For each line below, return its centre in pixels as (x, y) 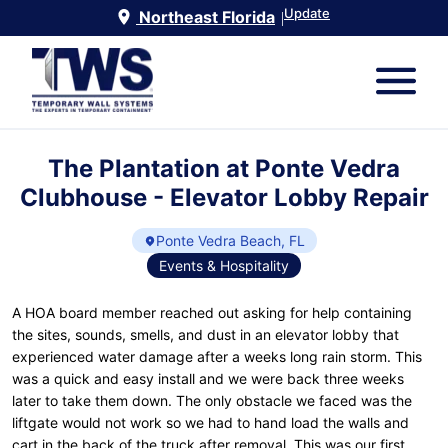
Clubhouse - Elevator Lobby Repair (224, 198)
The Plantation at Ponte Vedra (224, 169)
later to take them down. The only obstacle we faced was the (212, 401)
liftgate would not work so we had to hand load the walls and (210, 423)
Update (307, 13)
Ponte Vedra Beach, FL (230, 241)
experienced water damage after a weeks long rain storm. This (217, 357)
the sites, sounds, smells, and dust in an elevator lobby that (205, 335)
